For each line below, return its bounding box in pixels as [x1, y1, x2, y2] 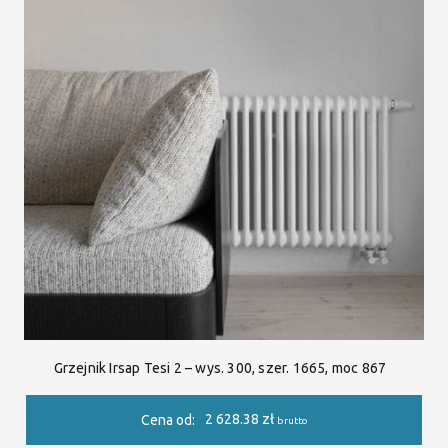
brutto [276, 415, 308, 427]
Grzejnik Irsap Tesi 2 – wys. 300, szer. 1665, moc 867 [53, 359, 387, 376]
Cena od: [140, 412, 195, 429]
